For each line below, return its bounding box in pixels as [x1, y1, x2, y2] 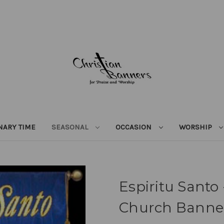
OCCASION [115, 122, 153, 131]
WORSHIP [178, 122, 214, 131]
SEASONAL [51, 122, 90, 131]
